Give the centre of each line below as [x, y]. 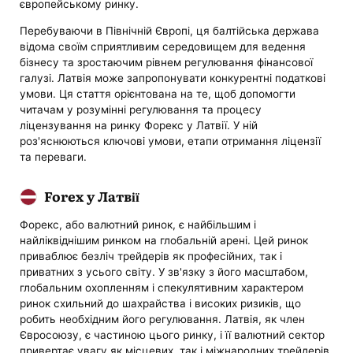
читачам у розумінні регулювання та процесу [141, 109]
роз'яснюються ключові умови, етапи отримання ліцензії [171, 141]
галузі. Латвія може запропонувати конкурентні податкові [173, 78]
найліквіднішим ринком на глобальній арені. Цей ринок [164, 240]
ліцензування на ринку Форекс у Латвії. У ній [139, 125]
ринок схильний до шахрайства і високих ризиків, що [161, 303]
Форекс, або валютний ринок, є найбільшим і [138, 224]
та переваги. [54, 156]
